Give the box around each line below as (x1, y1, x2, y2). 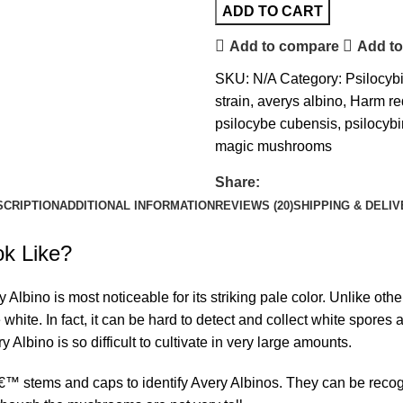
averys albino (256, 94, 343, 110)
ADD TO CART (221, 4, 323, 20)
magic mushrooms (214, 139, 332, 155)
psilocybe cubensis (214, 116, 337, 132)
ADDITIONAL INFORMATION (58, 199, 215, 213)
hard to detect (148, 312, 235, 328)
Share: (214, 175, 260, 191)
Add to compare (229, 38, 340, 54)
